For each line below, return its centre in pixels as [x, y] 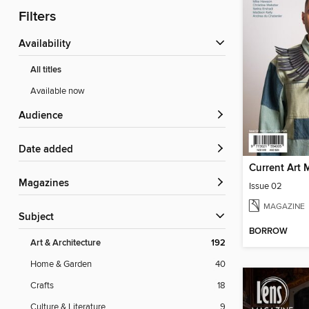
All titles [46, 70]
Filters [37, 17]
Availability [48, 44]
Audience [44, 116]
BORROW [268, 232]
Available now [58, 91]
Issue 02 [266, 186]
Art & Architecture [66, 243]
